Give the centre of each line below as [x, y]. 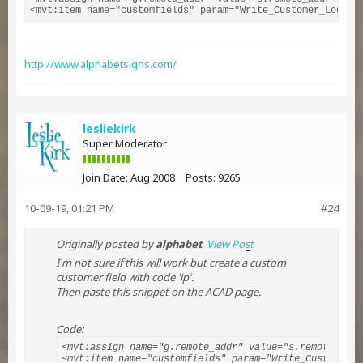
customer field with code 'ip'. [125, 277]
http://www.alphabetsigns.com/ [100, 64]
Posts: [201, 177]
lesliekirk [109, 128]
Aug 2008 [153, 177]
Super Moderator [125, 143]
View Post [230, 244]
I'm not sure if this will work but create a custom [171, 263]
